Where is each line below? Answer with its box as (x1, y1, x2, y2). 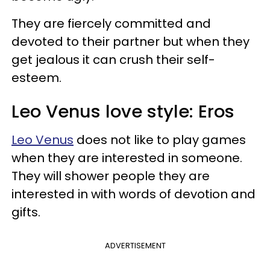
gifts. (11, 203, 40, 221)
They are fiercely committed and (11, 14, 211, 32)
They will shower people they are (11, 167, 210, 184)
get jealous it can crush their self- (11, 51, 215, 68)
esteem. (11, 69, 61, 86)
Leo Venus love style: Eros (11, 99, 234, 124)
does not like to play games (74, 131, 246, 148)
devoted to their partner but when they (11, 33, 250, 50)
